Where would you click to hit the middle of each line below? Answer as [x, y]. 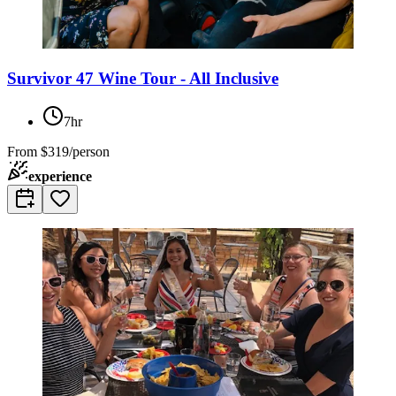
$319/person [75, 151]
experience [60, 176]
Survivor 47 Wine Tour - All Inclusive [143, 78]
